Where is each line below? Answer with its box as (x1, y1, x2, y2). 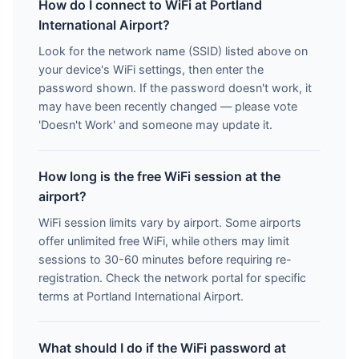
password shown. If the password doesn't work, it (38, 81, 312, 95)
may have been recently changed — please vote (38, 99, 297, 113)
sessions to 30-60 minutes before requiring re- (38, 252, 292, 266)
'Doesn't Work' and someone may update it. (38, 118, 272, 131)
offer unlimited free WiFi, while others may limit (38, 234, 289, 248)
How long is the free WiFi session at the (38, 168, 280, 184)
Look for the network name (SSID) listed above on (38, 44, 308, 58)
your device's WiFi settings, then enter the (38, 63, 264, 76)
